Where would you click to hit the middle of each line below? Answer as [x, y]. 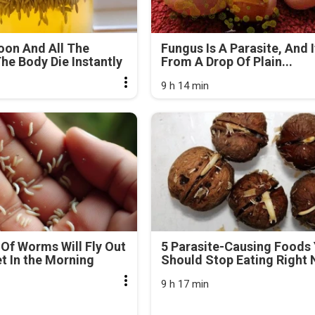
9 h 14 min [185, 86]
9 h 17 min [185, 284]
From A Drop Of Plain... [226, 62]
